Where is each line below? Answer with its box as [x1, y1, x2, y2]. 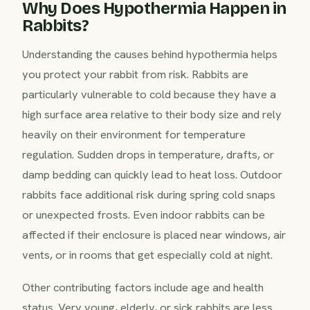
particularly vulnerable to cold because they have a [22, 86, 276, 102]
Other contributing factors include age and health [22, 279, 264, 295]
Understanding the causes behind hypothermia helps [22, 46, 277, 62]
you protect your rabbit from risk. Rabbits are [22, 66, 248, 82]
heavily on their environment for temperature [22, 126, 246, 142]
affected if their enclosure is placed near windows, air [22, 226, 286, 242]
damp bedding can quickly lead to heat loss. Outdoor [22, 166, 282, 182]
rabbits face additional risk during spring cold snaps [22, 186, 275, 202]
